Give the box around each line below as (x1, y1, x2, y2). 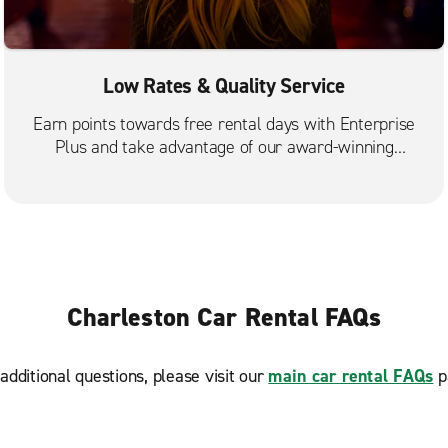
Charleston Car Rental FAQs (66, 300, 382, 335)
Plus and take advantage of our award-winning (54, 134, 394, 159)
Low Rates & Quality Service (103, 71, 345, 100)
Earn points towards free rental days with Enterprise (33, 111, 415, 136)
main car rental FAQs (268, 364, 434, 389)
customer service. (159, 157, 289, 182)
